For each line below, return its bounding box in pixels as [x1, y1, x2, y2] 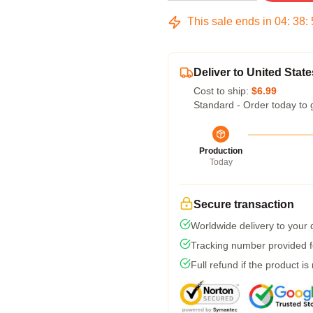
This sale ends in [184, 15, 275, 27]
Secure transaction [194, 198, 294, 210]
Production [199, 146, 242, 156]
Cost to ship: [194, 85, 252, 96]
